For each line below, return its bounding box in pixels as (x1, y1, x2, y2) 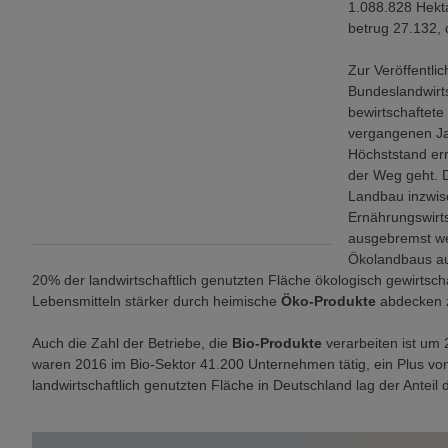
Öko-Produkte (281, 293, 376, 309)
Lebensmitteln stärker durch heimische (32, 293, 281, 309)
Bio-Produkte (232, 335, 322, 351)
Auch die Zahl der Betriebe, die (32, 335, 232, 351)
